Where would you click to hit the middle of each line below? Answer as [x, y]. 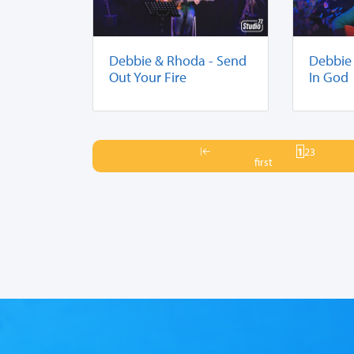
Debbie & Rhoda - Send [178, 60]
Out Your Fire [148, 77]
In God [329, 77]
